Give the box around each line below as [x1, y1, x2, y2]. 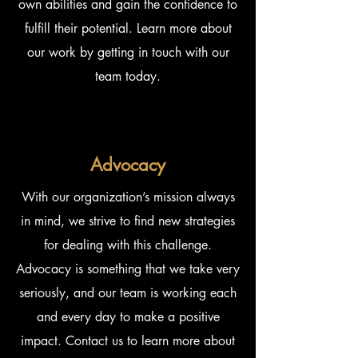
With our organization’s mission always [21, 189, 235, 205]
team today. [95, 68, 161, 85]
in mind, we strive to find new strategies [21, 213, 235, 229]
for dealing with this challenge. [44, 237, 212, 253]
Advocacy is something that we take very [16, 261, 240, 277]
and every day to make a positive [36, 308, 220, 325]
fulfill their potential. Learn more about [24, 20, 232, 37]
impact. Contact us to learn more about [21, 332, 235, 349]
